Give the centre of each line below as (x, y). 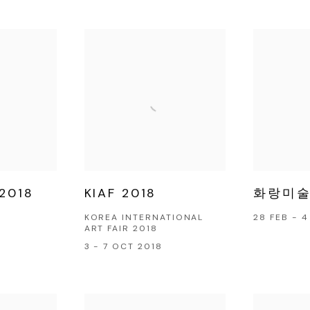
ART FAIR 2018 (121, 228)
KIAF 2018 (120, 193)
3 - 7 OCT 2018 (123, 246)
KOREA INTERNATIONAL (144, 217)
